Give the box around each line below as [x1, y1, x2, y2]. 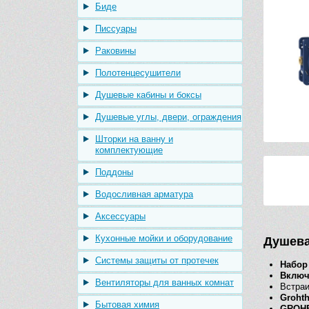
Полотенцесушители [95, 68, 181, 78]
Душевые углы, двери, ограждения [95, 112, 241, 122]
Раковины [95, 46, 136, 56]
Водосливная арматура [95, 189, 193, 199]
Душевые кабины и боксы [95, 90, 201, 100]
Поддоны [95, 167, 133, 177]
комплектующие [95, 145, 163, 155]
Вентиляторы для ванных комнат [95, 277, 234, 288]
